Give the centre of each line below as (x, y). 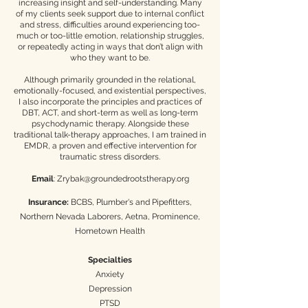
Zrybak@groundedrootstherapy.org (123, 179)
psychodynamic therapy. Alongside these (110, 124)
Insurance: (49, 202)
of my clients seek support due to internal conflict (110, 14)
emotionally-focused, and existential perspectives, (110, 91)
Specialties (110, 260)
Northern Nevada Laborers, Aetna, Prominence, (110, 217)
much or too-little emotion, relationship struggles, (110, 36)
